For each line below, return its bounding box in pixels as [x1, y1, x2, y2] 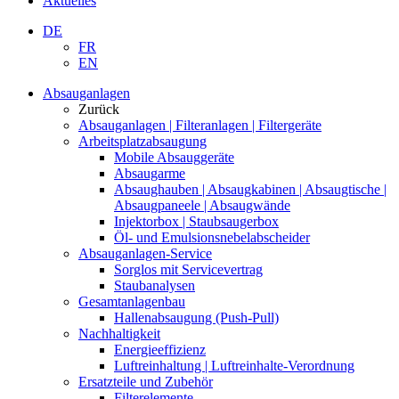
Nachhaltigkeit [78, 326, 160, 341]
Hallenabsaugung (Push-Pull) [114, 310, 279, 325]
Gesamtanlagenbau [78, 294, 185, 309]
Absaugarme [114, 166, 185, 181]
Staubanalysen [114, 278, 195, 293]
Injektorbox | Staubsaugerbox [114, 214, 279, 229]
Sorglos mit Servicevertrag [114, 262, 263, 277]
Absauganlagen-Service [78, 246, 212, 261]
